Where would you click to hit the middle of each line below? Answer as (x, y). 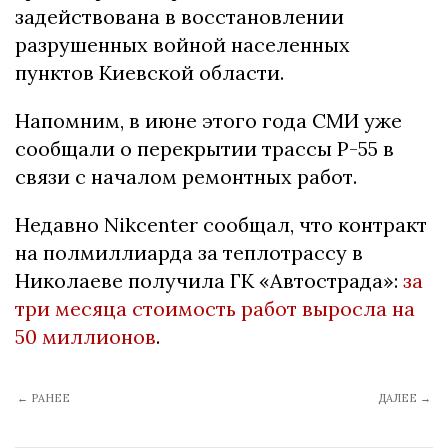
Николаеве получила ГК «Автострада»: (209, 281)
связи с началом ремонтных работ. (186, 177)
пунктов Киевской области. (149, 73)
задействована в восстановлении (179, 17)
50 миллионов (85, 337)
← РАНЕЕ (43, 398)
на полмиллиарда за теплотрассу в (189, 253)
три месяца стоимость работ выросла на (215, 309)
